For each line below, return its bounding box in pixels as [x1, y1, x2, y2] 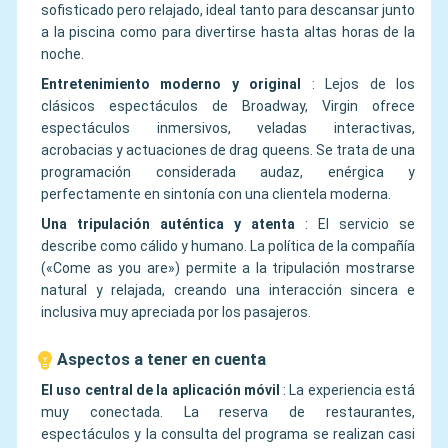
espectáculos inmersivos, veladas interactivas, [41, 119, 415, 136]
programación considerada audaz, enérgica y [41, 163, 415, 180]
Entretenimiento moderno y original [41, 75, 302, 92]
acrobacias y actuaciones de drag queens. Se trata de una [41, 141, 415, 158]
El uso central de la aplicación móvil [41, 381, 280, 398]
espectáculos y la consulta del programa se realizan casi [41, 425, 415, 442]
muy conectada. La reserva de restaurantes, [41, 403, 415, 420]
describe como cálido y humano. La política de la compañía [41, 237, 415, 254]
